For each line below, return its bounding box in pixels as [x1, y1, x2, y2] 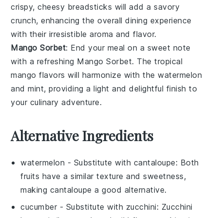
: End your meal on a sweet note [66, 43, 191, 53]
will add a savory [112, 2, 180, 12]
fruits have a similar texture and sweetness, [20, 171, 186, 181]
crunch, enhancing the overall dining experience [11, 16, 192, 25]
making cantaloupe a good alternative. [20, 185, 167, 195]
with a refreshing [11, 56, 77, 66]
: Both [175, 158, 199, 167]
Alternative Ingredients [11, 127, 154, 145]
